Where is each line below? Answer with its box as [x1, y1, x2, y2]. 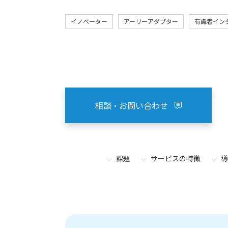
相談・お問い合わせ [95, 99, 168, 111]
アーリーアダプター [124, 17, 178, 25]
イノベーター [71, 17, 107, 25]
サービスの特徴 [151, 153, 201, 163]
